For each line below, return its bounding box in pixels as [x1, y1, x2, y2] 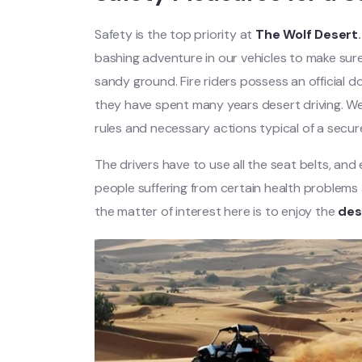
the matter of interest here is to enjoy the [95, 202, 339, 220]
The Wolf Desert [255, 25, 359, 43]
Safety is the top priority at [95, 25, 255, 43]
